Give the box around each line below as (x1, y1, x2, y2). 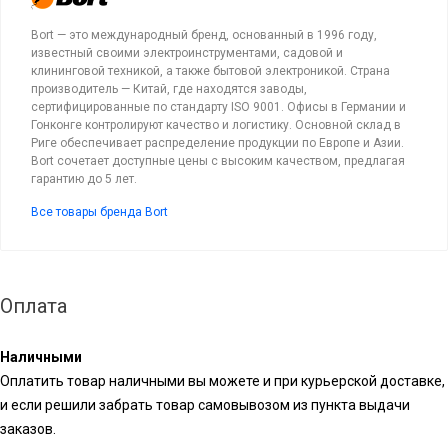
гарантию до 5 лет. (31, 171, 137, 186)
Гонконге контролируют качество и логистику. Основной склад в (31, 117, 401, 132)
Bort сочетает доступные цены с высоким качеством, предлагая (31, 153, 405, 168)
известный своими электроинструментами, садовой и (31, 45, 343, 60)
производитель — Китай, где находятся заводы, (31, 81, 307, 96)
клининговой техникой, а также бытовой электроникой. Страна (31, 63, 390, 78)
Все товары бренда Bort (31, 204, 168, 219)
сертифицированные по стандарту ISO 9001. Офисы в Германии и (31, 99, 406, 114)
